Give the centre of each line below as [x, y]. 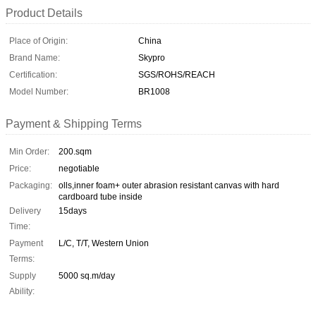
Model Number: [39, 91]
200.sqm [75, 151]
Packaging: [31, 185]
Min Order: [29, 151]
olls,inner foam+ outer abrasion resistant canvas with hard [169, 185]
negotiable [79, 168]
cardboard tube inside [101, 196]
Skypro [152, 57]
